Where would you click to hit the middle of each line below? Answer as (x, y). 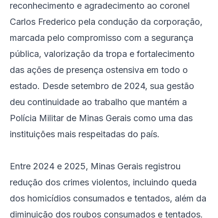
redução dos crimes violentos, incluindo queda (103, 182)
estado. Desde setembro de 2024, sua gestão (102, 86)
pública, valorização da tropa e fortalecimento (102, 54)
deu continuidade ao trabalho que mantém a (98, 102)
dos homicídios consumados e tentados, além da (108, 198)
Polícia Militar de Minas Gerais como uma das (101, 118)
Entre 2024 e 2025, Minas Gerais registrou (95, 166)
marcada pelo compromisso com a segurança (101, 38)
